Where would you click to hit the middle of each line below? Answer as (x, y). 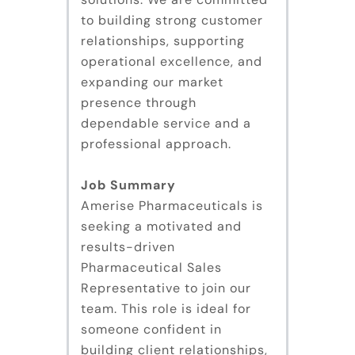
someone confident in (151, 330)
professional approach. (156, 144)
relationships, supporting (163, 41)
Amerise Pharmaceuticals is (172, 206)
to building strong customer (172, 21)
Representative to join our (166, 288)
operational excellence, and (172, 62)
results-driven (128, 247)
